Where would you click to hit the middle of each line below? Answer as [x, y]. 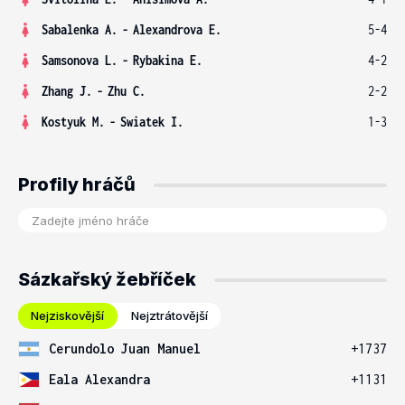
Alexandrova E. [177, 29]
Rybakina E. [168, 60]
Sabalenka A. [80, 29]
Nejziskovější [67, 316]
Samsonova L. [80, 60]
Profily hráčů [77, 184]
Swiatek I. [152, 122]
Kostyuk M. [73, 122]
